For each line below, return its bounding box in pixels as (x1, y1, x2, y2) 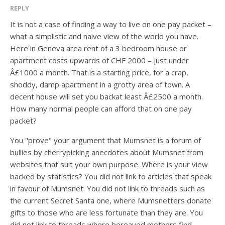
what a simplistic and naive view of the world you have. (10, 31, 198, 41)
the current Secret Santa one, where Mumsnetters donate (10, 195, 211, 205)
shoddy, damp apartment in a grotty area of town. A (10, 79, 190, 89)
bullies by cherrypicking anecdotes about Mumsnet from (10, 147, 203, 157)
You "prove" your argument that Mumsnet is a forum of (10, 135, 201, 145)
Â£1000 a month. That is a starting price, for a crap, (10, 67, 188, 77)
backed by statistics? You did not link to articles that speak (10, 171, 211, 181)
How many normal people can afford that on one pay (10, 103, 192, 114)
